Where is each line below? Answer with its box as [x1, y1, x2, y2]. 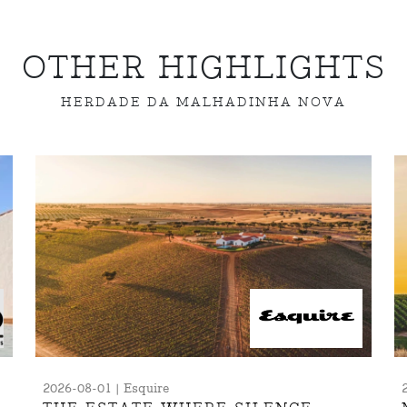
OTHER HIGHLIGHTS [21, 48, 386, 89]
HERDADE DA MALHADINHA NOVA [61, 94, 346, 112]
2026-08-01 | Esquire [43, 381, 170, 396]
